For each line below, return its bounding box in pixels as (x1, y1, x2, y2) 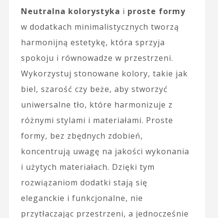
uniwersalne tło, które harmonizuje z (20, 99, 173, 110)
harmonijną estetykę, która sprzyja (20, 36, 165, 48)
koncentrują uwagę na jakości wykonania (20, 145, 189, 157)
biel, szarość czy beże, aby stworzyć (20, 83, 168, 94)
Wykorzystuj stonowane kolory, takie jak (20, 68, 188, 79)
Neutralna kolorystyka (20, 5, 120, 17)
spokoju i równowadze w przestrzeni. (20, 52, 173, 63)
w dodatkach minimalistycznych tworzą (20, 21, 179, 32)
